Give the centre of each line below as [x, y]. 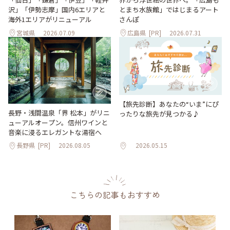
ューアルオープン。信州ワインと [58, 122]
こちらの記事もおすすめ [115, 194]
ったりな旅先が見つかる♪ [159, 113]
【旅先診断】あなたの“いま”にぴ [169, 104]
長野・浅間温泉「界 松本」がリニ [59, 112]
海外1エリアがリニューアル [50, 19]
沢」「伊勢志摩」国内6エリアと [57, 9]
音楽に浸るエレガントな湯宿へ [55, 132]
